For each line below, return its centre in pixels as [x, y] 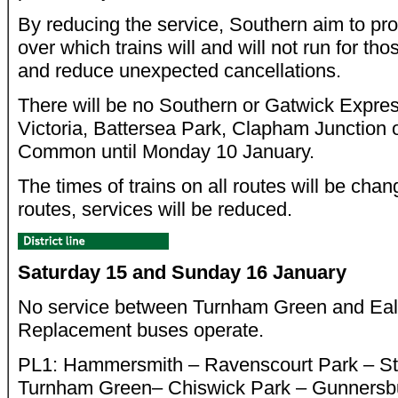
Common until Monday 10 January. [166, 151]
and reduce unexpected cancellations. [179, 71]
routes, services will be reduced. [155, 209]
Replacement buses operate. [141, 330]
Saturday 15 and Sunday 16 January [182, 272]
